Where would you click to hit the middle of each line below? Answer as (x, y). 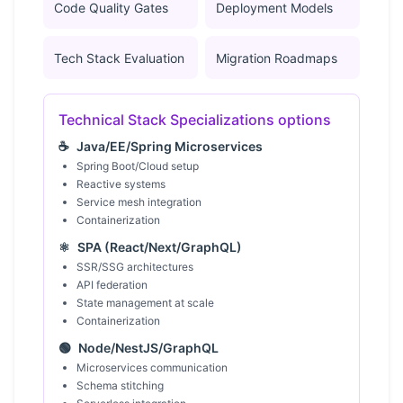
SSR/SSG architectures (135, 267)
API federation (112, 285)
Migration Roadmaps (277, 58)
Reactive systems (121, 184)
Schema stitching (120, 385)
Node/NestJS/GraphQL (148, 348)
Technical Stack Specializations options (195, 120)
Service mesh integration (139, 202)
